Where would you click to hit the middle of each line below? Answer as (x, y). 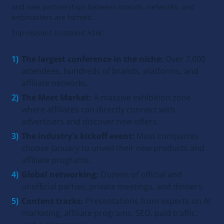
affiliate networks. (55, 83)
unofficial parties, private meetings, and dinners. (113, 187)
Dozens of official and (140, 175)
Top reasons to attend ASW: (58, 33)
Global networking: (60, 175)
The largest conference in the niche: (92, 59)
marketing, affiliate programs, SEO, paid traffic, (109, 213)
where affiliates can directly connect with (98, 110)
